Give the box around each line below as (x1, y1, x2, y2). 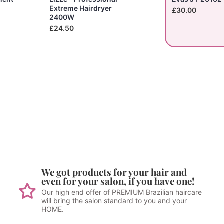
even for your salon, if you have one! (41, 174, 194, 187)
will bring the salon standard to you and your (41, 196, 187, 205)
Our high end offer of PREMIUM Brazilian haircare (41, 187, 202, 196)
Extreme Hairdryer (49, 3, 112, 12)
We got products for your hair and (41, 165, 187, 178)
